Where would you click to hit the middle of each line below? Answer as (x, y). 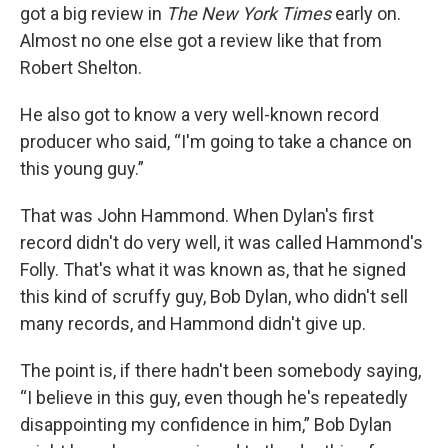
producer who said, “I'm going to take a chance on (216, 141)
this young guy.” (82, 168)
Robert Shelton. (81, 67)
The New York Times (248, 13)
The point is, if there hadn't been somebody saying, (220, 370)
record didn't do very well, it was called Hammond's (221, 242)
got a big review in (93, 13)
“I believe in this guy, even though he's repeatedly (214, 397)
